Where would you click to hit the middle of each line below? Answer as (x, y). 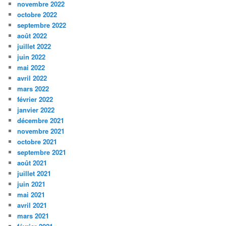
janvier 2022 (36, 109)
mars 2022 (33, 88)
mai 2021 (31, 194)
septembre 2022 (42, 25)
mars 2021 (33, 215)
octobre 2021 (37, 141)
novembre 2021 (41, 131)
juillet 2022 (34, 46)
